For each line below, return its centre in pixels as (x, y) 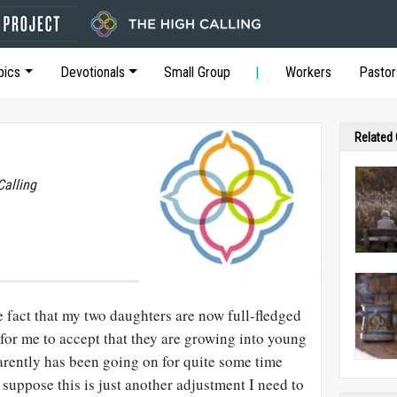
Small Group (198, 72)
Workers (309, 72)
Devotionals (92, 72)
